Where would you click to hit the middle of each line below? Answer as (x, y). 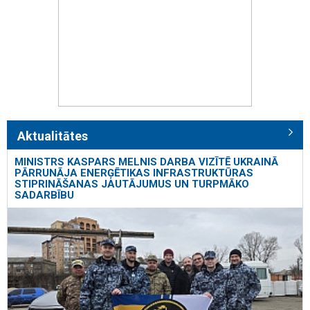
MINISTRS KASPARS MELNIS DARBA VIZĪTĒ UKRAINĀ (146, 162)
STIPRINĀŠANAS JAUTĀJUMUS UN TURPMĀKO (132, 184)
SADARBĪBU (44, 195)
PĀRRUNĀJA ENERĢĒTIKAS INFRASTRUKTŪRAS (134, 173)
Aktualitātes (53, 136)
